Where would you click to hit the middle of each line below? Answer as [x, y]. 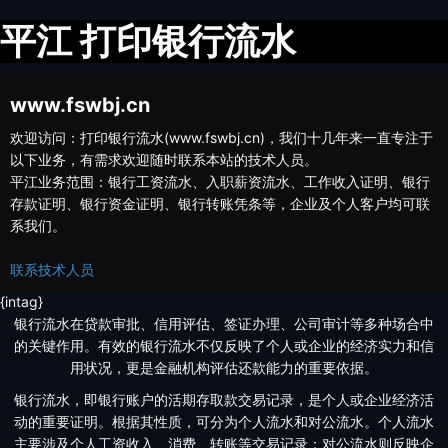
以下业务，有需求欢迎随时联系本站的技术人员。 [164, 159]
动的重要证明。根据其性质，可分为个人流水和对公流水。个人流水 [224, 421]
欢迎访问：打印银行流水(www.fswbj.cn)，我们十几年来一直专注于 [221, 137]
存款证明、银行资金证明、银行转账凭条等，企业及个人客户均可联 [220, 203]
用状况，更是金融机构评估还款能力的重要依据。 [224, 367]
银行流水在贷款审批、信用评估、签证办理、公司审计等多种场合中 [224, 323]
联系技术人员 [52, 269]
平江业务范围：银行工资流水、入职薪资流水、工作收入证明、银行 [220, 181]
